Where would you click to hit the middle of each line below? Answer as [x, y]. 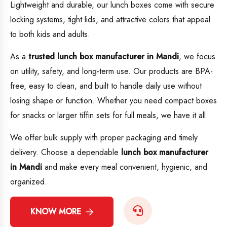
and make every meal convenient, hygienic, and [125, 167]
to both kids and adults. [50, 34]
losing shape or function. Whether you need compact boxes [113, 101]
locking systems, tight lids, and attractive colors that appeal [110, 20]
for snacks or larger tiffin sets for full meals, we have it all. [109, 116]
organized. [29, 182]
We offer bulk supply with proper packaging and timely [104, 138]
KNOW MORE [56, 212]
